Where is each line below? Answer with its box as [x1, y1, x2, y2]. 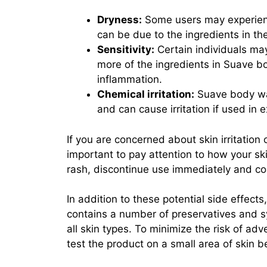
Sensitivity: [97, 44, 154, 55]
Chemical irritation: [97, 88, 194, 100]
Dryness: [97, 14, 142, 26]
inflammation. [97, 73, 162, 85]
